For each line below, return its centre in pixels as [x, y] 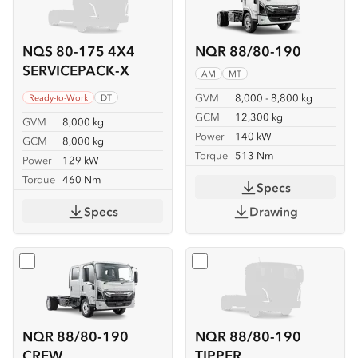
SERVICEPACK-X [76, 70]
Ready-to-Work [58, 97]
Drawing [273, 211]
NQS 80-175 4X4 [79, 51]
